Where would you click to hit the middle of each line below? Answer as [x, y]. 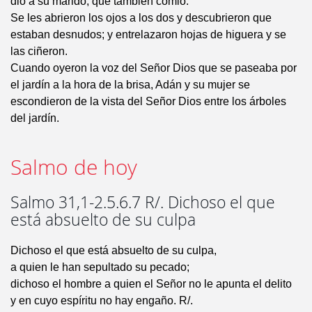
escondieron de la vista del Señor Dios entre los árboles [148, 102]
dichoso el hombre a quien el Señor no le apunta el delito [151, 284]
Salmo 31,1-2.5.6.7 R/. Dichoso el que [143, 203]
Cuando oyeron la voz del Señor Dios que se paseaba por [154, 68]
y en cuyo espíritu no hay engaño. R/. [102, 301]
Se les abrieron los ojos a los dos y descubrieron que [141, 18]
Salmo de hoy [74, 167]
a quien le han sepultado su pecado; [100, 267]
